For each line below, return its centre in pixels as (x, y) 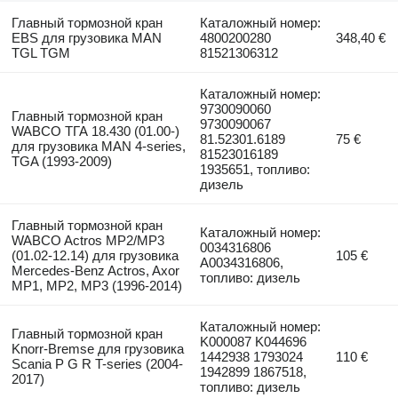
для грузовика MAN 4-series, (98, 146)
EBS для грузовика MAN (86, 37)
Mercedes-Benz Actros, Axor (95, 270)
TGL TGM (40, 52)
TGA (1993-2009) (61, 161)
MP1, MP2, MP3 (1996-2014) (96, 285)
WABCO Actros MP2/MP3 (88, 240)
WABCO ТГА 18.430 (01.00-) (95, 131)
